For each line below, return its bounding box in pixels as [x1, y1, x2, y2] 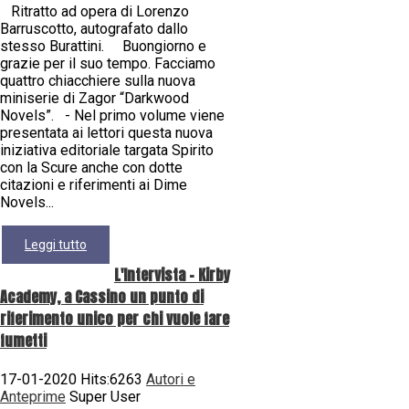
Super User [66, 387, 141, 405]
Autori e [146, 370, 195, 388]
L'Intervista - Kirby [114, 263, 230, 286]
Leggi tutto [25, 237, 87, 253]
